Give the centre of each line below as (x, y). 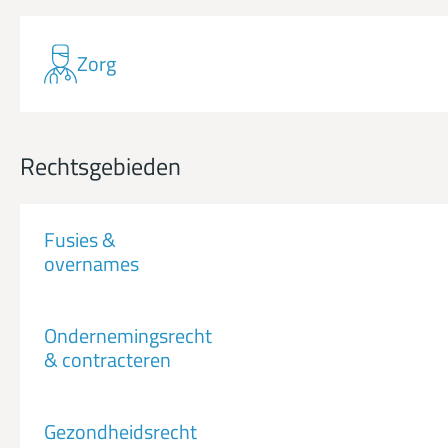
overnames (91, 264)
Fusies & (80, 240)
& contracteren (107, 360)
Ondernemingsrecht (128, 336)
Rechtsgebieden (100, 166)
